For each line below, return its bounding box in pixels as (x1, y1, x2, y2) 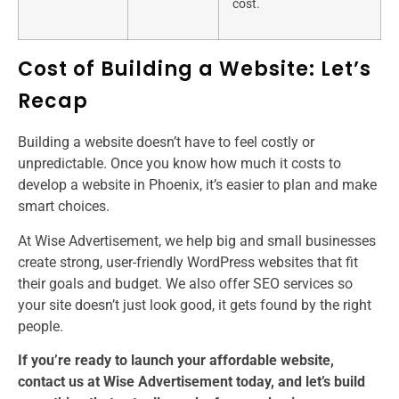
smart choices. (18, 198, 110, 216)
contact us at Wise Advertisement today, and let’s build (18, 373, 365, 391)
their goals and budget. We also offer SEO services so (18, 274, 353, 292)
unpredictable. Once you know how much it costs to (18, 155, 341, 173)
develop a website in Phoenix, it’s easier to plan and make (18, 176, 377, 194)
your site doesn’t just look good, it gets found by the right (18, 296, 371, 313)
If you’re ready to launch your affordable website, (18, 352, 334, 370)
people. (18, 317, 63, 335)
